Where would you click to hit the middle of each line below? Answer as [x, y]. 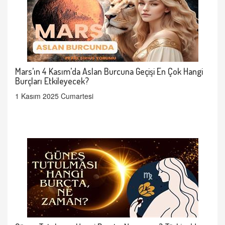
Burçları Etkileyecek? [52, 81]
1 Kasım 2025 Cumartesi [54, 96]
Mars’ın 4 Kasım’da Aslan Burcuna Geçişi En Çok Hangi [109, 71]
